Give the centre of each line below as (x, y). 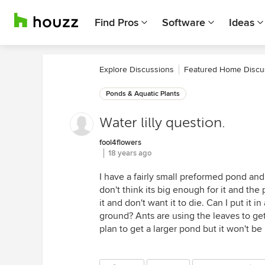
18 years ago (130, 153)
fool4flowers (120, 143)
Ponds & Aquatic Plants (143, 94)
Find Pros (117, 22)
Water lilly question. (162, 123)
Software (184, 22)
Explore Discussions (137, 70)
